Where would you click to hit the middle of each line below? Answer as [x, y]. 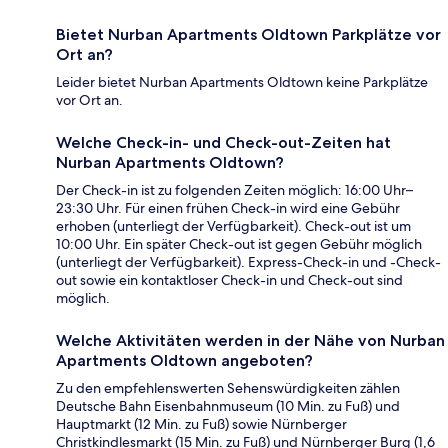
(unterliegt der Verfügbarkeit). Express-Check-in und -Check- [248, 262]
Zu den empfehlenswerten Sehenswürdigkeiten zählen [228, 388]
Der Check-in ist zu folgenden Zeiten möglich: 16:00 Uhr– [234, 190]
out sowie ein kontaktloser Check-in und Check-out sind [229, 280]
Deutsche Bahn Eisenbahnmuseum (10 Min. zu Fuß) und [228, 406]
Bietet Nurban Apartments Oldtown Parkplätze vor [248, 35]
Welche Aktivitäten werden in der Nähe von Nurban [250, 341]
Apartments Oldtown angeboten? [184, 361]
